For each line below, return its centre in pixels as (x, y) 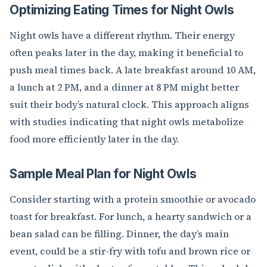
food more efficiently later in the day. (94, 139)
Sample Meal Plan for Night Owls (103, 174)
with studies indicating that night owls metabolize (127, 122)
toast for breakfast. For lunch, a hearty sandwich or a (131, 217)
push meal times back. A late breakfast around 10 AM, (133, 70)
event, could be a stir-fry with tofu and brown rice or (130, 251)
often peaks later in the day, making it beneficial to (126, 53)
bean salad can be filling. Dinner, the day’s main (119, 234)
